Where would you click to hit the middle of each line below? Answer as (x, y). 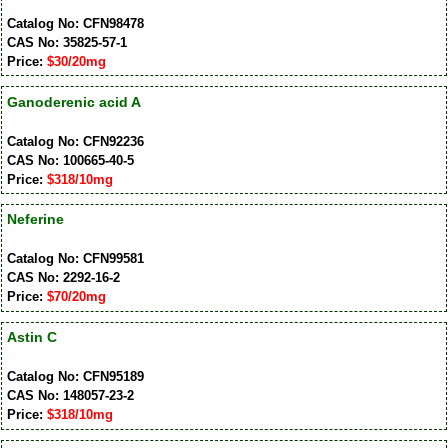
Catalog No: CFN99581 (75, 259)
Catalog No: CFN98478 (75, 23)
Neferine (35, 219)
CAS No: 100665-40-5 (70, 160)
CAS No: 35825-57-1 (66, 42)
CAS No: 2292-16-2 (63, 278)
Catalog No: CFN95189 (75, 377)
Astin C (31, 337)
